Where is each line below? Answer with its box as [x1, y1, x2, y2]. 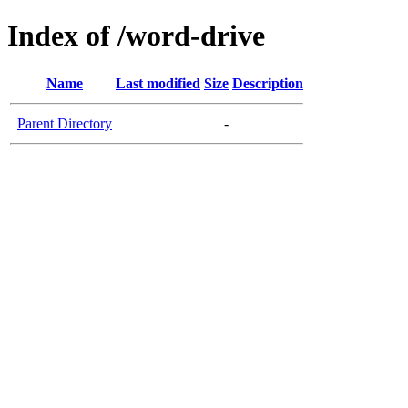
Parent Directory [17, 115, 112, 131]
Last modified [116, 75, 200, 91]
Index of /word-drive [7, 19, 265, 53]
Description [232, 75, 303, 91]
